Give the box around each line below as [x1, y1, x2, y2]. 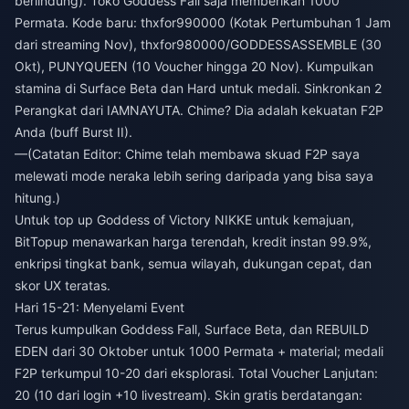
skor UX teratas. [15, 278, 110, 294]
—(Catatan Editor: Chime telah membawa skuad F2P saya [15, 146, 360, 163]
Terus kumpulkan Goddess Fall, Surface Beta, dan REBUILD [15, 321, 369, 338]
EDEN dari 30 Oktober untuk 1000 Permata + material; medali [15, 343, 383, 360]
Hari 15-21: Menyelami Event [15, 299, 184, 316]
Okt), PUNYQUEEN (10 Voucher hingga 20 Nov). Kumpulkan [15, 58, 373, 75]
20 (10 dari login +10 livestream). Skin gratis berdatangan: [15, 387, 362, 404]
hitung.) [15, 190, 60, 206]
